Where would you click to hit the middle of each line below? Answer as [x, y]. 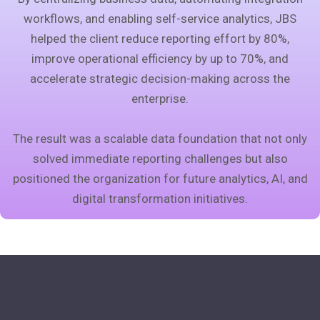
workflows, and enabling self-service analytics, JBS [160, 19]
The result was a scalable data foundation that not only [160, 139]
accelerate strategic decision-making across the [160, 79]
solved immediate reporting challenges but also [160, 159]
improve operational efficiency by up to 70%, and [160, 59]
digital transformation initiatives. [160, 199]
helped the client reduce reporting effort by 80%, [160, 39]
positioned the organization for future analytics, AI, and [160, 179]
